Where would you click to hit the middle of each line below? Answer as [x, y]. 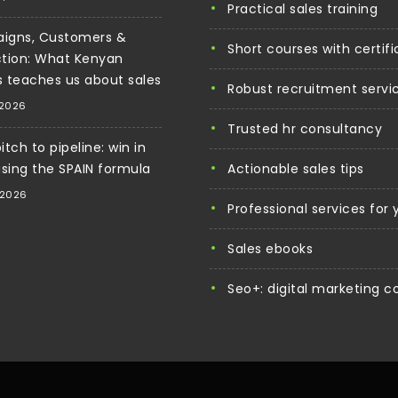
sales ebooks [274, 248]
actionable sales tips [300, 168]
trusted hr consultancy [309, 128]
